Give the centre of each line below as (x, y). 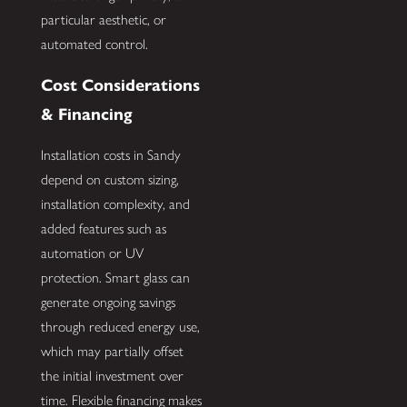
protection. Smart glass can (115, 278)
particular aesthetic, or (103, 20)
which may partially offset (112, 352)
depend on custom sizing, (109, 180)
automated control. (94, 45)
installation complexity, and (115, 204)
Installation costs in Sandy (110, 155)
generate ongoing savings (108, 303)
